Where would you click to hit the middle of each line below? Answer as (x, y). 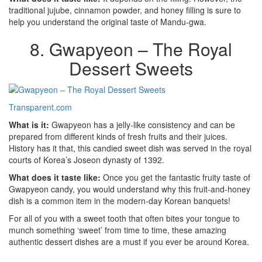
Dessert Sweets (131, 68)
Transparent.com (40, 107)
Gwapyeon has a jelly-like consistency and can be (143, 125)
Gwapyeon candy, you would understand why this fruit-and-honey (130, 189)
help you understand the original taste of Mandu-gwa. (108, 22)
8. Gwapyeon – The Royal (131, 49)
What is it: (30, 125)
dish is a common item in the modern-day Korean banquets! (120, 201)
